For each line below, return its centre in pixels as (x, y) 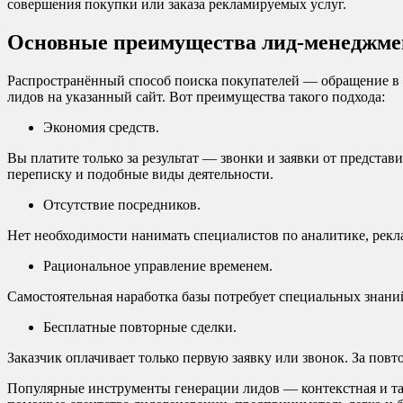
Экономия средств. (101, 127)
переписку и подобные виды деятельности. (140, 174)
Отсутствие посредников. (122, 204)
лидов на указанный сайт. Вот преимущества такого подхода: (196, 96)
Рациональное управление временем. (158, 265)
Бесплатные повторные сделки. (140, 327)
